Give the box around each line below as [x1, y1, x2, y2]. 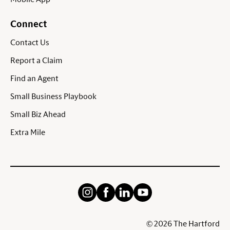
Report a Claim [10, 56, 63, 65]
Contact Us [10, 39, 49, 47]
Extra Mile [10, 128, 45, 137]
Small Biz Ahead [10, 110, 66, 119]
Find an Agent [10, 74, 59, 83]
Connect [10, 20, 47, 30]
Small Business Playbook [10, 92, 97, 101]
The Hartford [172, 220, 220, 228]
